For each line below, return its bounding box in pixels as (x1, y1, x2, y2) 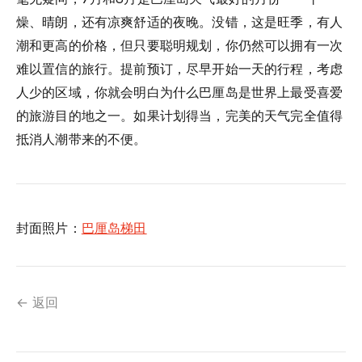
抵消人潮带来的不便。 (16, 130, 147, 147)
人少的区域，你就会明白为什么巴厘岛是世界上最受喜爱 (16, 83, 343, 100)
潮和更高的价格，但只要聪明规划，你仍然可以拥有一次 (16, 36, 343, 53)
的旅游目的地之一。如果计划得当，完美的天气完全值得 (16, 107, 343, 124)
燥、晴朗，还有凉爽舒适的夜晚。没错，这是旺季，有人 (16, 13, 343, 30)
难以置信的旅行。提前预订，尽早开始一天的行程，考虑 (16, 60, 343, 77)
